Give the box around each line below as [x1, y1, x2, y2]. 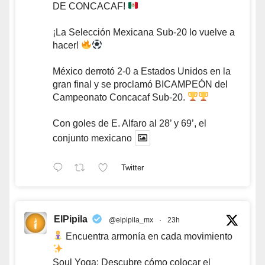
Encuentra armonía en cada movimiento [63, 231, 233, 241]
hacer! [53, 40, 81, 50]
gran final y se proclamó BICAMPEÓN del [53, 79, 228, 89]
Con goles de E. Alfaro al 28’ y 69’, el [53, 118, 206, 128]
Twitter [121, 163, 144, 173]
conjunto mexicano [53, 132, 132, 143]
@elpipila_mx [109, 215, 153, 224]
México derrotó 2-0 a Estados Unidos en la [53, 66, 231, 76]
